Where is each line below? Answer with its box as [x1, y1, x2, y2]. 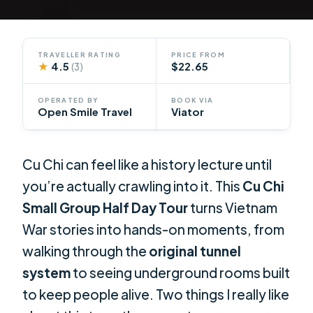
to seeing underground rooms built [71, 264, 291, 282]
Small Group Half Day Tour [22, 199, 189, 217]
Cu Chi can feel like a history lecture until [22, 156, 272, 173]
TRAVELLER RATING [38, 50, 121, 59]
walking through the [22, 242, 150, 260]
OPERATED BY [38, 96, 99, 105]
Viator [171, 105, 204, 119]
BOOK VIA [171, 96, 214, 105]
